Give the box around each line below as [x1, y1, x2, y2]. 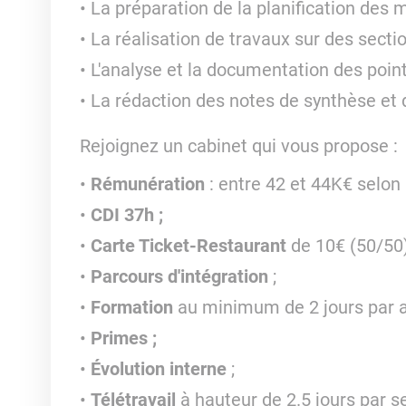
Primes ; [90, 327, 157, 349]
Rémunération [90, 173, 205, 195]
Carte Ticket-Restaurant [90, 235, 291, 256]
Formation [90, 296, 178, 318]
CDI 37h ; [90, 204, 163, 226]
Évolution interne [90, 358, 227, 380]
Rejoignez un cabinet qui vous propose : [79, 135, 402, 157]
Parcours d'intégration [90, 266, 268, 287]
